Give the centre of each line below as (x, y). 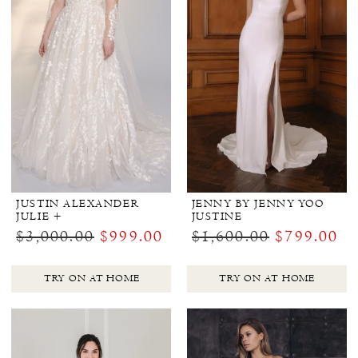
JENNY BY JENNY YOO (258, 204)
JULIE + (39, 217)
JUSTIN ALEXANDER (78, 204)
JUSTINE (217, 217)
